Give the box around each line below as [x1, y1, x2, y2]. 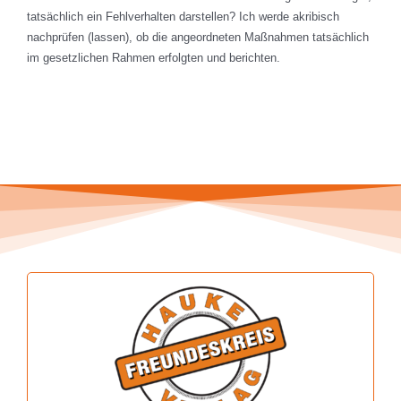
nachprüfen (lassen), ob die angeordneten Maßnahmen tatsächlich [27, 30, 369, 45]
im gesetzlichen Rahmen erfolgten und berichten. [27, 51, 280, 65]
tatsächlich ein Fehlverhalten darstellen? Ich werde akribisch [27, 10, 339, 24]
